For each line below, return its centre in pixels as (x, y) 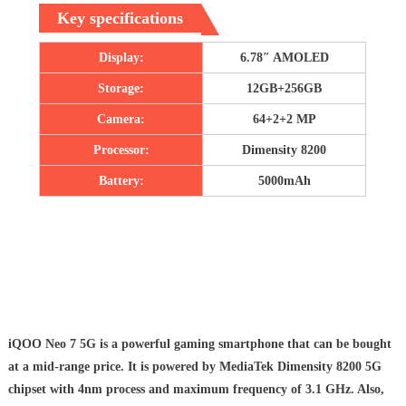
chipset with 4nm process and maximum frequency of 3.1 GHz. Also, (196, 390)
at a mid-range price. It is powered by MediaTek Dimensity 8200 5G (194, 367)
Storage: (121, 89)
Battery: (121, 181)
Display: (121, 58)
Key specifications (121, 19)
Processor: (121, 150)
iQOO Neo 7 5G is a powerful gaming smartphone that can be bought (199, 344)
